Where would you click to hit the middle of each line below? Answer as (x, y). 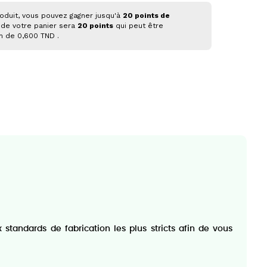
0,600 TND (36, 36)
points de (151, 16)
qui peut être (138, 26)
